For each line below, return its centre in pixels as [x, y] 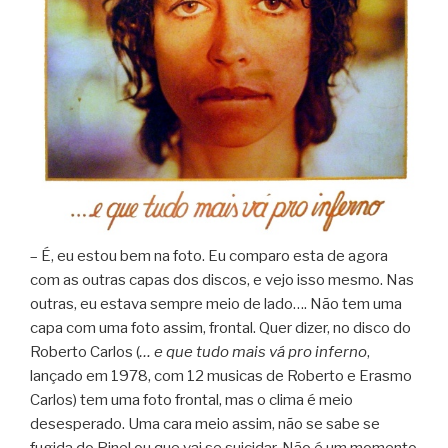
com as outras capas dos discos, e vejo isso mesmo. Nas [222, 280]
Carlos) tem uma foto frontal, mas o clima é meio [191, 400]
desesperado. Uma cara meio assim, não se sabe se [205, 424]
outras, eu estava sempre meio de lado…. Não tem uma [216, 304]
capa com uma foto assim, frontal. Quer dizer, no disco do [220, 328]
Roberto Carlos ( [85, 352]
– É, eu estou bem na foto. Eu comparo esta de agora [209, 256]
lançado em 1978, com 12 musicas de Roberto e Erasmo [221, 376]
